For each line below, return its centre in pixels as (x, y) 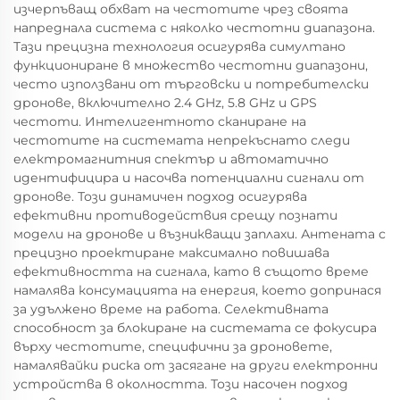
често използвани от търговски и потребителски (191, 84)
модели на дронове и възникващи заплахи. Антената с (200, 234)
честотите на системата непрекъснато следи (182, 141)
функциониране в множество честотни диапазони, (191, 66)
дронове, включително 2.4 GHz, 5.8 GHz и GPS (165, 103)
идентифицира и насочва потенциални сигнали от (189, 178)
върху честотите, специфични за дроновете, (173, 347)
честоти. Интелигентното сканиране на (160, 122)
